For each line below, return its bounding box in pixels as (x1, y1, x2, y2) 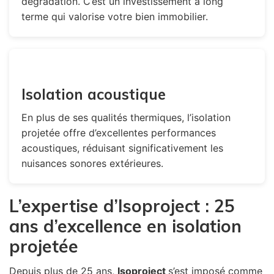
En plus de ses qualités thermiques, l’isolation (21, 111, 231, 124)
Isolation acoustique (21, 84, 166, 103)
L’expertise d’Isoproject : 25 (9, 194, 235, 217)
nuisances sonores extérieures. (21, 157, 163, 169)
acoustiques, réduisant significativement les (21, 141, 223, 154)
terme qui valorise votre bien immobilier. (21, 10, 208, 23)
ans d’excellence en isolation (9, 215, 242, 237)
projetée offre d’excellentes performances (21, 126, 216, 139)
